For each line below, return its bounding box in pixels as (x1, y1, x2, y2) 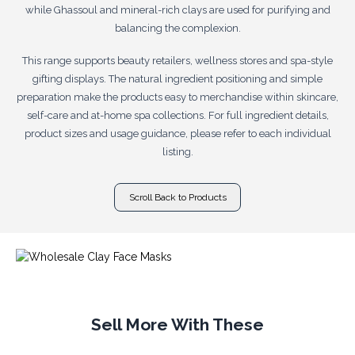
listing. (162, 145, 193, 158)
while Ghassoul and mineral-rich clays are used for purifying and (25, 3, 330, 16)
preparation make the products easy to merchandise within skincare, (17, 90, 338, 103)
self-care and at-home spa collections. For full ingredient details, (26, 109, 329, 121)
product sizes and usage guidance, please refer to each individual (24, 127, 331, 139)
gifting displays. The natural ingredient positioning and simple (32, 72, 323, 85)
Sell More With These (91, 315, 264, 335)
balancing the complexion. (114, 21, 241, 34)
